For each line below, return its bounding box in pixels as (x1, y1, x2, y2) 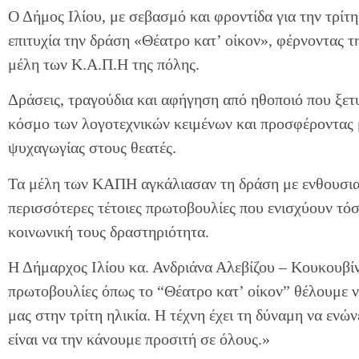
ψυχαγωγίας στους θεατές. (8, 139, 176, 157)
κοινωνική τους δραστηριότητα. (8, 222, 209, 240)
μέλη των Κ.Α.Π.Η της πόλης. (8, 55, 200, 73)
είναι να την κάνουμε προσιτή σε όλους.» (8, 330, 270, 349)
